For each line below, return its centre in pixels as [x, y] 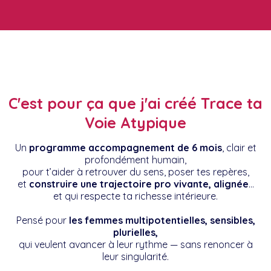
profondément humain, [135, 160]
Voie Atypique [135, 122]
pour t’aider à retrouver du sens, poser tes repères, [135, 172]
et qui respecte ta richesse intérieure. [135, 196]
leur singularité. [135, 256]
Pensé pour [42, 220]
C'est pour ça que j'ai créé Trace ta [135, 103]
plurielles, [135, 232]
